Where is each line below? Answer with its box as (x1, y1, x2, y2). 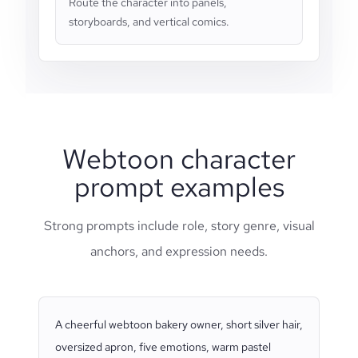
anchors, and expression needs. (90, 243, 268, 260)
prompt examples (74, 169, 284, 205)
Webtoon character (62, 141, 296, 177)
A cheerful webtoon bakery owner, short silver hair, (55, 317, 303, 332)
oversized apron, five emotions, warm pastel (55, 340, 271, 354)
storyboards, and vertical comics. (69, 14, 229, 29)
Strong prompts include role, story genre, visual (43, 217, 315, 234)
